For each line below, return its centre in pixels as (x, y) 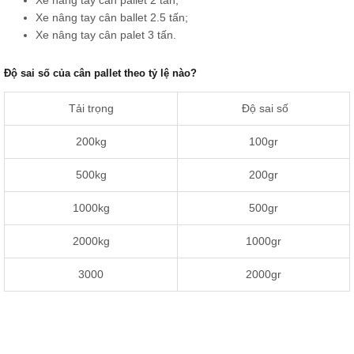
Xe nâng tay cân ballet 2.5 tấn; (112, 17)
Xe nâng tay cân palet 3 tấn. (106, 34)
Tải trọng (91, 109)
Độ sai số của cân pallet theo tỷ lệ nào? (100, 73)
